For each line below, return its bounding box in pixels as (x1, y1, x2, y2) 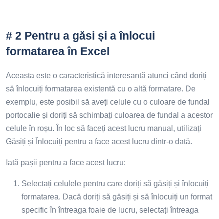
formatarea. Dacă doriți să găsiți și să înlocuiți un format (22, 192, 212, 201)
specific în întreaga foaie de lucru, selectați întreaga (22, 205, 198, 214)
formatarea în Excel (6, 44, 109, 58)
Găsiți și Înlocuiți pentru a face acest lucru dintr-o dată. (6, 137, 192, 146)
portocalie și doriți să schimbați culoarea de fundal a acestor (6, 110, 213, 119)
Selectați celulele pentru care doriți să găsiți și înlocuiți (22, 179, 209, 188)
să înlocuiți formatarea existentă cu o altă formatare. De (6, 84, 196, 93)
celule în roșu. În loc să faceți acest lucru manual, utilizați (6, 124, 201, 132)
